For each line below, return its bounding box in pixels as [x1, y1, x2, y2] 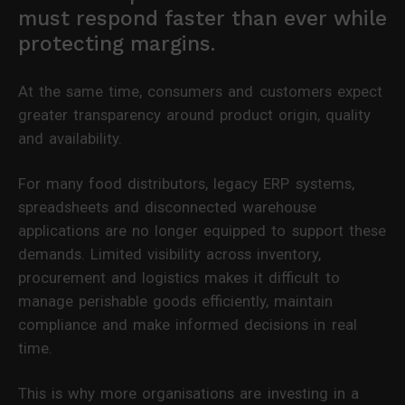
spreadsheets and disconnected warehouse [18, 197, 317, 216]
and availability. [18, 128, 123, 147]
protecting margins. [18, 31, 215, 56]
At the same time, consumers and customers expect [18, 81, 382, 100]
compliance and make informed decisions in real [18, 315, 357, 334]
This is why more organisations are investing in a [18, 383, 359, 402]
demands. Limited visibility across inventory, [18, 244, 322, 263]
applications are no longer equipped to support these [18, 221, 386, 240]
